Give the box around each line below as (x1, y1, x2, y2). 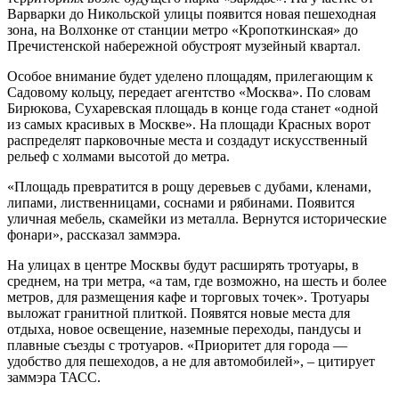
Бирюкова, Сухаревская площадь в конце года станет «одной (7, 100, 379, 116)
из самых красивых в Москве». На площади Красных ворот (7, 116, 370, 132)
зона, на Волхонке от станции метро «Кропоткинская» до (7, 21, 358, 37)
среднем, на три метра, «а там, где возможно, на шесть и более (7, 273, 387, 289)
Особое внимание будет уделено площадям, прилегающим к (7, 68, 373, 84)
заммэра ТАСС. (7, 369, 101, 385)
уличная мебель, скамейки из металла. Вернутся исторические (7, 210, 387, 226)
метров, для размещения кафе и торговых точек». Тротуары (7, 289, 370, 305)
